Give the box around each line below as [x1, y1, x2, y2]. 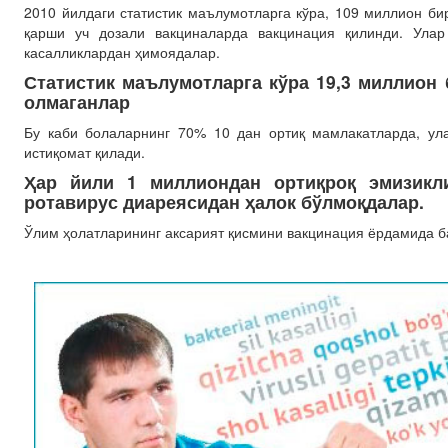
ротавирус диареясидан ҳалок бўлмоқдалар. [24, 189, 424, 214]
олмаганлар [24, 89, 130, 114]
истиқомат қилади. [24, 142, 145, 162]
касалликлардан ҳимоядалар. [24, 42, 220, 62]
